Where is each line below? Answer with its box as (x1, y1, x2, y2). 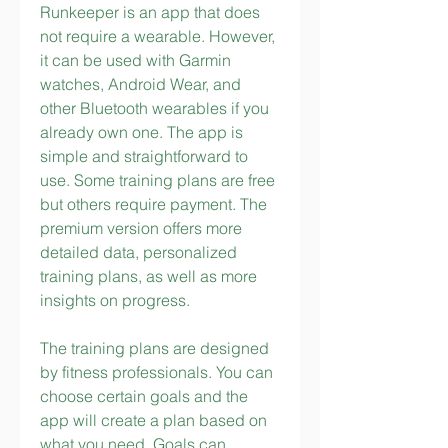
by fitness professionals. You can (40, 362, 273, 382)
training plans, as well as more (40, 266, 257, 286)
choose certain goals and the (40, 386, 248, 406)
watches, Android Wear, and (40, 74, 241, 94)
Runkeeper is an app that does (40, 2, 260, 22)
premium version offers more (40, 218, 242, 238)
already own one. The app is (40, 122, 243, 142)
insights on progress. (40, 290, 190, 310)
